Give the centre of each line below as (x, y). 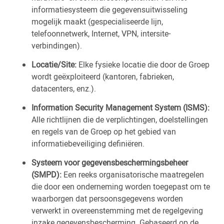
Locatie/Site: (54, 64)
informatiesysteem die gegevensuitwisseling (109, 9)
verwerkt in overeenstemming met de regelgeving (117, 210)
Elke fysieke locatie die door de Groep (143, 64)
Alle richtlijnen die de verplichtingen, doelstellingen (120, 119)
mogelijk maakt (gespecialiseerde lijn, (97, 21)
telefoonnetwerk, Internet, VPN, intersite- (101, 33)
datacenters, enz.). (65, 88)
